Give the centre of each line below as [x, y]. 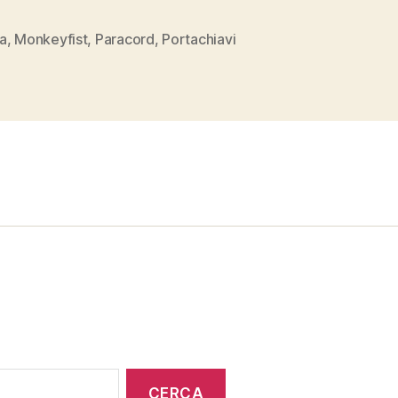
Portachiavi [199, 39]
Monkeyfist [51, 39]
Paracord [124, 39]
